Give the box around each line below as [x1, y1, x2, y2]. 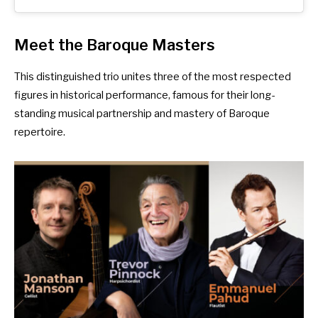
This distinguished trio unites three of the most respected [14, 70, 291, 83]
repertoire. [14, 125, 65, 138]
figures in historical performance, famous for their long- [14, 88, 275, 102]
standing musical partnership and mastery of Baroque [14, 106, 270, 120]
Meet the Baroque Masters [14, 35, 215, 54]
